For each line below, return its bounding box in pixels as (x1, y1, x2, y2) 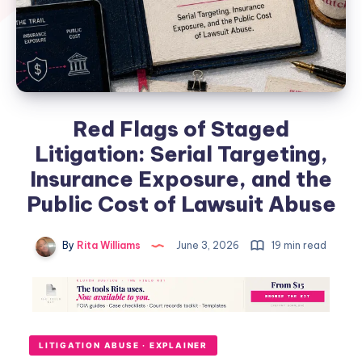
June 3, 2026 (174, 239, 242, 252)
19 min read (269, 239, 326, 252)
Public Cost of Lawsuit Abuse (26, 191, 336, 218)
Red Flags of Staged (73, 116, 289, 143)
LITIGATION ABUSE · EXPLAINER (39, 340, 208, 351)
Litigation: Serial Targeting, (34, 141, 328, 168)
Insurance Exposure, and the (30, 166, 332, 193)
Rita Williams (74, 239, 141, 252)
